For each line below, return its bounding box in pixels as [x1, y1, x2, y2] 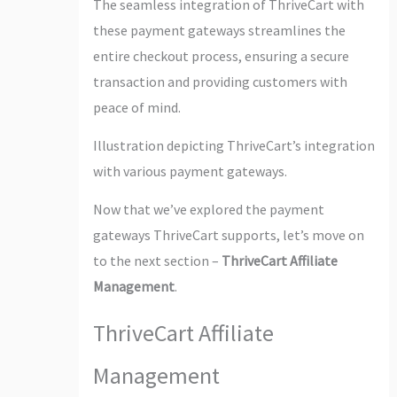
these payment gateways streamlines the [92, 20, 346, 39]
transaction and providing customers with [92, 72, 347, 90]
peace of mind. [92, 97, 181, 116]
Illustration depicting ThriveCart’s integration [92, 136, 375, 154]
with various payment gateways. [92, 161, 287, 180]
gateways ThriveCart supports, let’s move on [92, 225, 364, 244]
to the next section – [92, 251, 222, 269]
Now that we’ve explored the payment [92, 199, 324, 218]
